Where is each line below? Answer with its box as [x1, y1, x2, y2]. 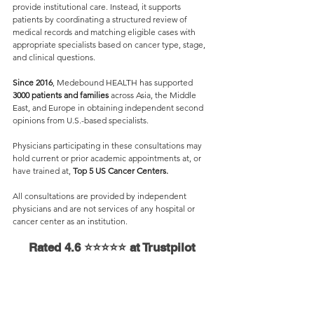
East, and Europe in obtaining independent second [13, 102, 205, 113]
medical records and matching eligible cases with [13, 27, 198, 37]
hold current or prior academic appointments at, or [13, 153, 203, 163]
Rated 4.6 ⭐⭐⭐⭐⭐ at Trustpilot [29, 240, 196, 254]
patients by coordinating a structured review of [13, 14, 189, 25]
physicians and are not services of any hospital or [13, 203, 197, 214]
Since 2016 [13, 77, 53, 88]
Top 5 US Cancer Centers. [73, 165, 168, 176]
